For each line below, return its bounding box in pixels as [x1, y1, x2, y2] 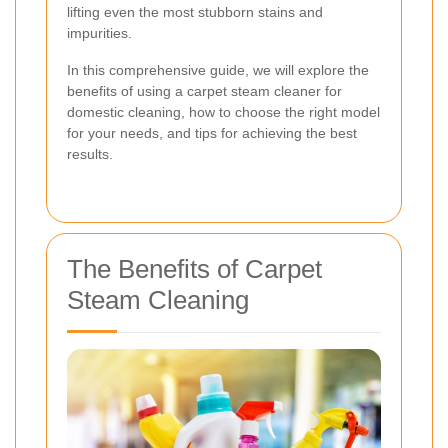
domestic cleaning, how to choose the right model [67, 104, 380, 121]
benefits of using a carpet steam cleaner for [67, 83, 342, 100]
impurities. [67, 25, 132, 42]
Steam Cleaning [67, 285, 249, 316]
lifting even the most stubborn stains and [67, 4, 323, 21]
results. [67, 146, 113, 163]
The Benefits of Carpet [67, 254, 322, 285]
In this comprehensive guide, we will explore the [67, 62, 369, 79]
